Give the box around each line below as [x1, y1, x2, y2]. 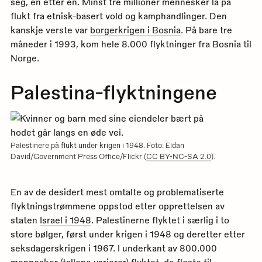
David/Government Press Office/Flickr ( [10, 151, 146, 160]
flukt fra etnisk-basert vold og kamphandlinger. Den [10, 11, 227, 22]
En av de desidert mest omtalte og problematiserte [10, 186, 224, 197]
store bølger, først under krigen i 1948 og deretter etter [10, 228, 245, 239]
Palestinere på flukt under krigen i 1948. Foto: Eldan [10, 140, 184, 149]
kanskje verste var [10, 25, 90, 36]
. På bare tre [180, 25, 232, 36]
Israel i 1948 [39, 214, 91, 225]
